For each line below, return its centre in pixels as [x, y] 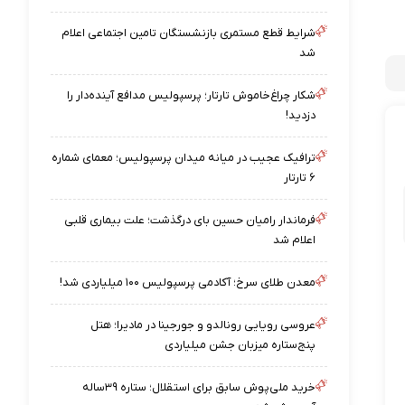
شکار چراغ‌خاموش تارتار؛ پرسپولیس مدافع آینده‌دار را [192, 95]
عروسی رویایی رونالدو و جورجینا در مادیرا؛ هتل [203, 325]
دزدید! [301, 115]
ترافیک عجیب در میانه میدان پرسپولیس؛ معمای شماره [184, 158]
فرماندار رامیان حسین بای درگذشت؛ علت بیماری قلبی [190, 220]
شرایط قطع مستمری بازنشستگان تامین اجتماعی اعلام [189, 33]
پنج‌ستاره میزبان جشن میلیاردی [240, 345]
